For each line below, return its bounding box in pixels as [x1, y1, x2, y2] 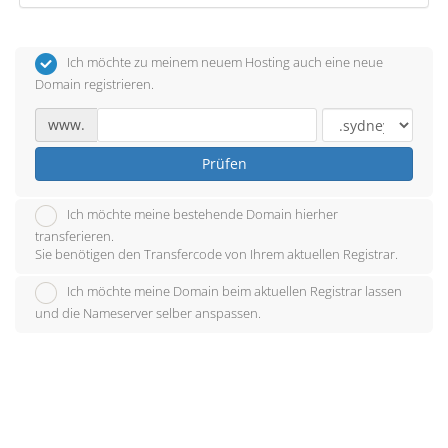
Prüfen [201, 154, 247, 173]
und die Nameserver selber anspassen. [35, 304, 261, 322]
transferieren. [35, 227, 114, 245]
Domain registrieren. [35, 75, 154, 93]
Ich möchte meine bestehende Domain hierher [67, 205, 338, 224]
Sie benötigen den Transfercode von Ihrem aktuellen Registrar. [35, 245, 398, 263]
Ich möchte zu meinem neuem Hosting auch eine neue [67, 53, 383, 72]
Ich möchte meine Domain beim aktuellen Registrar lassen [67, 282, 402, 301]
